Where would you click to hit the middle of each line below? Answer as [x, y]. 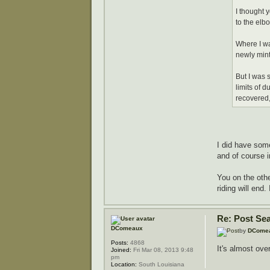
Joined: [121, 250]
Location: [124, 265]
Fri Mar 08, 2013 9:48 [162, 250]
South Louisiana [161, 265]
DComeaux [127, 228]
